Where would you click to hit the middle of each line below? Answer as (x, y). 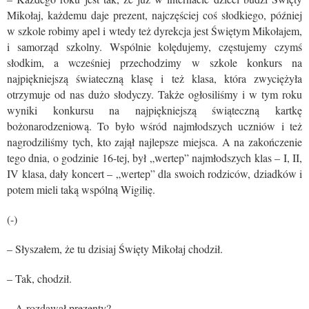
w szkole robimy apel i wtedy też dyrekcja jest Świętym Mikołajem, (154, 31)
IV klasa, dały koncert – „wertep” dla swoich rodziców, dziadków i (154, 173)
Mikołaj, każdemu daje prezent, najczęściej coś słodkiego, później (154, 15)
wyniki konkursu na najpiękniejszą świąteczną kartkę (154, 110)
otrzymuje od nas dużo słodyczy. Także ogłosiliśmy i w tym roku (154, 94)
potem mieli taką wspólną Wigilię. (81, 189)
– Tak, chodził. (39, 278)
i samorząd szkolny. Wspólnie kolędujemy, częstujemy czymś (154, 47)
